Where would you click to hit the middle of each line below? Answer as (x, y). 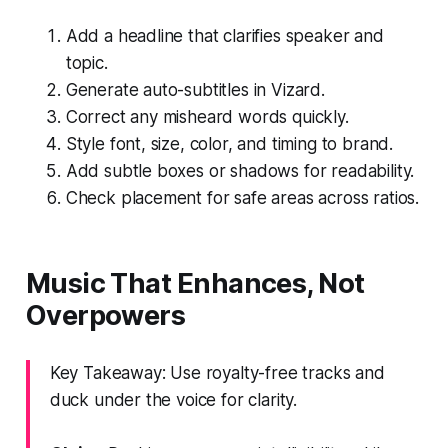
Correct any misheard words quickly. (207, 116)
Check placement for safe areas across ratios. (242, 197)
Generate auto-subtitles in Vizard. (195, 89)
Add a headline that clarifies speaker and (224, 35)
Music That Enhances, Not (195, 283)
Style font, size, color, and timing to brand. (229, 143)
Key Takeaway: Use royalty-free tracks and (217, 372)
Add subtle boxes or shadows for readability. (240, 170)
